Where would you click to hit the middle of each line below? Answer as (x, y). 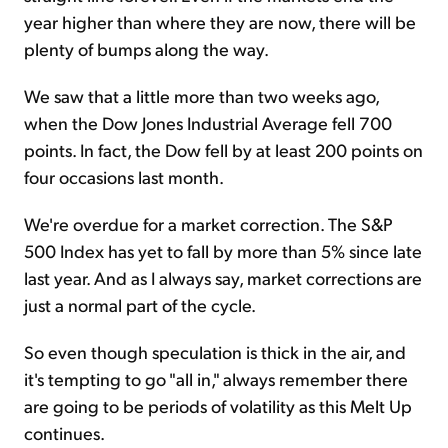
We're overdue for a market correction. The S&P (208, 223)
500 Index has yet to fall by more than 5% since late (223, 250)
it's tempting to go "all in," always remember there (216, 378)
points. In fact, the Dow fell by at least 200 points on (223, 149)
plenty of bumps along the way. (146, 48)
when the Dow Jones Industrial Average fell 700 (208, 122)
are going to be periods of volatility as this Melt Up (218, 405)
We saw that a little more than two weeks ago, (201, 95)
